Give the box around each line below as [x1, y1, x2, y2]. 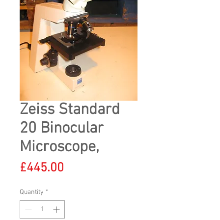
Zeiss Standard [20, 101, 120, 119]
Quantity [20, 188, 44, 196]
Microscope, [20, 138, 99, 157]
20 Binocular [20, 119, 104, 138]
